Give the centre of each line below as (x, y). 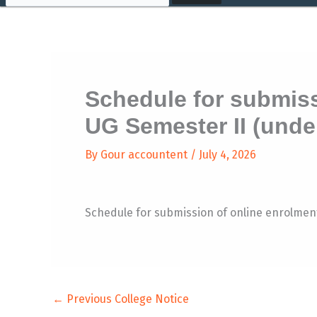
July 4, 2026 (227, 155)
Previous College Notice (126, 299)
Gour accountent (145, 155)
